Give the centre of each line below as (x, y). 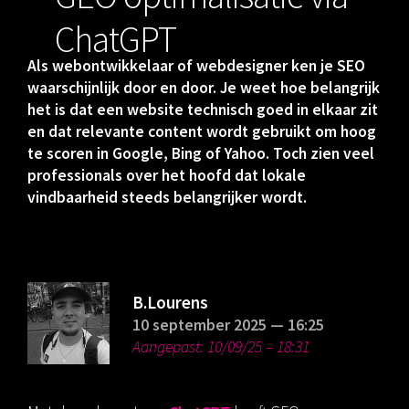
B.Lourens (170, 302)
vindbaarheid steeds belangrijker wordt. (167, 197)
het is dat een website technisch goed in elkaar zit (203, 110)
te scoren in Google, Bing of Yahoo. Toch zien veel (201, 153)
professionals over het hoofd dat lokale (167, 175)
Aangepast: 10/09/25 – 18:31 (221, 347)
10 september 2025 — (210, 325)
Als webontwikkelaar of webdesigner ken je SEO (196, 66)
